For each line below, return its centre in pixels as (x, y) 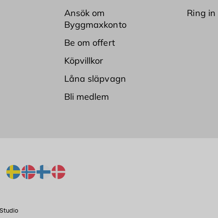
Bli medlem (87, 96)
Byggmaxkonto (95, 24)
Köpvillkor (84, 60)
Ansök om (84, 13)
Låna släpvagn (95, 78)
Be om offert (89, 42)
